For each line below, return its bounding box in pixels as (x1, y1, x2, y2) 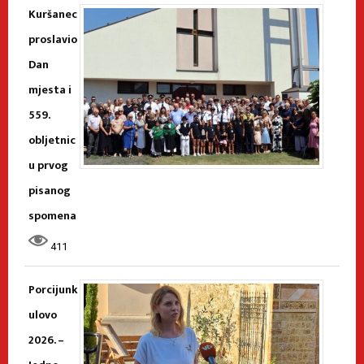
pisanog (28, 180, 71, 200)
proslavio (28, 29, 77, 49)
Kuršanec (28, 4, 77, 24)
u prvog (28, 155, 68, 175)
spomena (28, 206, 76, 225)
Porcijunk (28, 279, 78, 299)
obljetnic (28, 130, 76, 149)
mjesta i (28, 80, 71, 99)
